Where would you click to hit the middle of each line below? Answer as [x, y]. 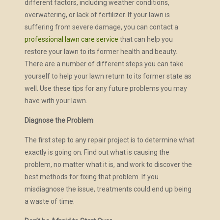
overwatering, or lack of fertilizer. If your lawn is [97, 15]
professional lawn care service [71, 40]
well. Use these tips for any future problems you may [106, 89]
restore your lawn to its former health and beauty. [101, 52]
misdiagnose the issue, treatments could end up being [108, 189]
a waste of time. [49, 202]
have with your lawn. [56, 101]
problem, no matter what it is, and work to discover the [108, 165]
